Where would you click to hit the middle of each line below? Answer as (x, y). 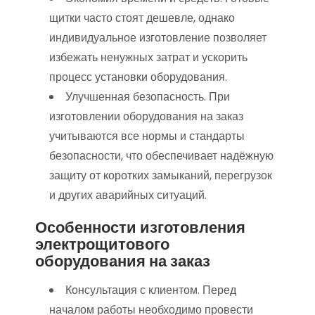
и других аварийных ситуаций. (128, 195)
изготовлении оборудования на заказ (146, 117)
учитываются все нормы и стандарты (147, 136)
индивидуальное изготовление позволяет (158, 38)
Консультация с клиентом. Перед (151, 290)
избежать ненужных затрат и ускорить (148, 58)
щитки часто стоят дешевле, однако (142, 18)
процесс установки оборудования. (138, 77)
